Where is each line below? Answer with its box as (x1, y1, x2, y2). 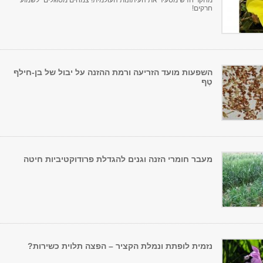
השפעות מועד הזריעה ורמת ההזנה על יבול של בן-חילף (14, 68, 213, 77)
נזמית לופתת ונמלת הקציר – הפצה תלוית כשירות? (28, 241, 213, 251)
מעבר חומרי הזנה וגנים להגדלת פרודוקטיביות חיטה (23, 154, 213, 164)
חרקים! (190, 4, 213, 12)
